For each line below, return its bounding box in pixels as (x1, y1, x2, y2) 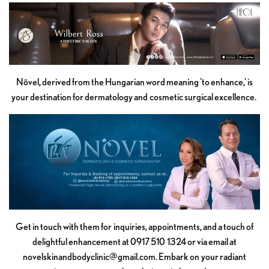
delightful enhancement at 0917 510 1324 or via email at (32, 236, 237, 248)
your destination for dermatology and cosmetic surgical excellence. (11, 91, 258, 103)
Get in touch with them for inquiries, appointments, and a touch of (16, 221, 253, 233)
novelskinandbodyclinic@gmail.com (23, 251, 156, 263)
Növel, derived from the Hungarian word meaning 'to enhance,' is (16, 76, 253, 88)
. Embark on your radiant (156, 251, 246, 263)
